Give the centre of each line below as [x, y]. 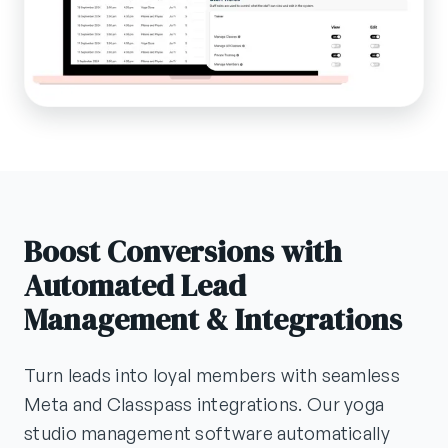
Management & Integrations [213, 320]
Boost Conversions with [182, 252]
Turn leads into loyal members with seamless [212, 375]
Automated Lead [135, 286]
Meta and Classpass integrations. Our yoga [204, 404]
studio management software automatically [207, 433]
